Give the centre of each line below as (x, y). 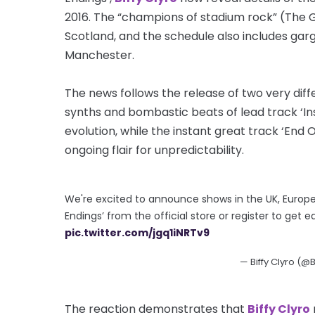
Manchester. (99, 55)
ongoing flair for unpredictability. (154, 150)
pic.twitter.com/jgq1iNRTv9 (137, 232)
